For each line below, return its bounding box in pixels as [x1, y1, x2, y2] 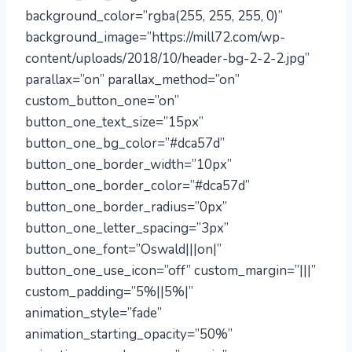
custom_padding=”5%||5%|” [25, 283, 193, 301]
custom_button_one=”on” [25, 92, 179, 110]
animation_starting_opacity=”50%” [25, 325, 233, 343]
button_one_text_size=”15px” [25, 113, 203, 131]
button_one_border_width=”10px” [25, 156, 232, 174]
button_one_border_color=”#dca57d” [25, 177, 250, 195]
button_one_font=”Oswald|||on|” [25, 240, 222, 258]
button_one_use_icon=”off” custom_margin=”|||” [25, 262, 316, 280]
